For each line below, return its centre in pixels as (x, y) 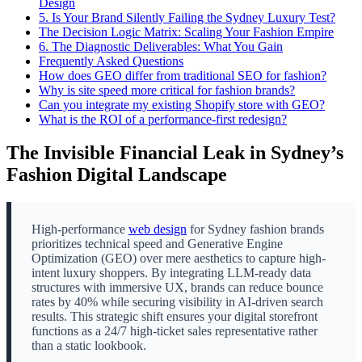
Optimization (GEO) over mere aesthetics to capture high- (179, 259)
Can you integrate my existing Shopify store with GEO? (182, 104)
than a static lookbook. (89, 346)
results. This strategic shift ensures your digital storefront (175, 317)
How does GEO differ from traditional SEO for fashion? (183, 75)
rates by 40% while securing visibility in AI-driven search (177, 302)
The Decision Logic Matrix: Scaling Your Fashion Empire (186, 32)
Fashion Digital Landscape (117, 175)
